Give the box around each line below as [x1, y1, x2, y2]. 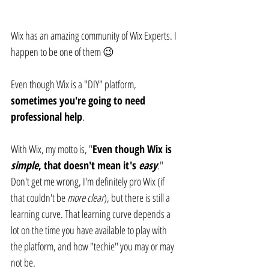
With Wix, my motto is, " [11, 142, 92, 157]
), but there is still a [104, 190, 172, 205]
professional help [11, 109, 82, 124]
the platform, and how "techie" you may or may [11, 239, 176, 254]
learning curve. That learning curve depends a [11, 207, 172, 222]
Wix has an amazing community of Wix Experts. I [11, 28, 178, 43]
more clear [67, 190, 104, 205]
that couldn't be [11, 190, 67, 205]
